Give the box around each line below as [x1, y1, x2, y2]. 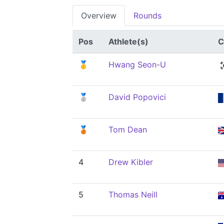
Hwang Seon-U [108, 59, 166, 69]
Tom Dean [108, 124, 147, 134]
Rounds [133, 10, 161, 20]
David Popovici [108, 92, 166, 102]
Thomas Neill [108, 189, 157, 199]
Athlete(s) [108, 36, 148, 46]
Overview [81, 10, 116, 20]
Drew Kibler [108, 157, 153, 167]
